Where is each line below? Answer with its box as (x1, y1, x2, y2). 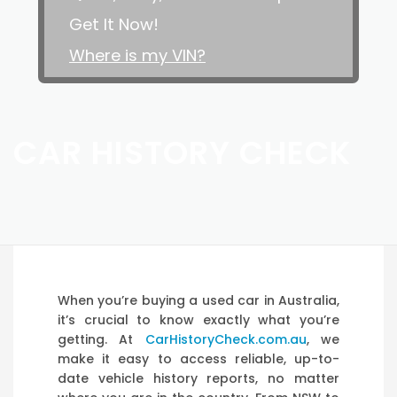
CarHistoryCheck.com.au (144, 331, 307, 348)
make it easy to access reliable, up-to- (58, 350, 339, 368)
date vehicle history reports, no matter (58, 370, 339, 387)
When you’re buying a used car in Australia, (58, 292, 339, 309)
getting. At (58, 331, 145, 348)
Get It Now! (69, 13, 159, 35)
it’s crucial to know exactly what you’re (58, 311, 339, 329)
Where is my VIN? (69, 44, 206, 66)
